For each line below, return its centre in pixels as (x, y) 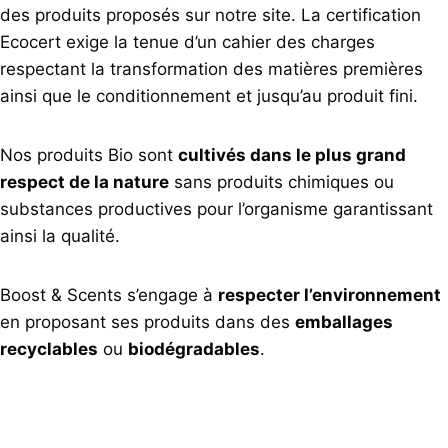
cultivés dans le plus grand (292, 154)
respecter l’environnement (329, 294)
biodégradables (194, 348)
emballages (344, 321)
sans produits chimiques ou (281, 181)
